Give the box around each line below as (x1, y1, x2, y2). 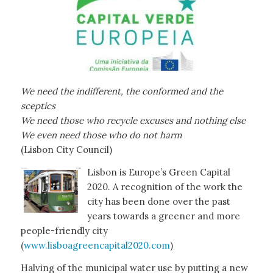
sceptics (20, 100, 55, 112)
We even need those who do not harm (20, 129, 182, 141)
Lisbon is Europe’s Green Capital (87, 166, 230, 179)
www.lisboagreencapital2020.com (23, 239, 170, 252)
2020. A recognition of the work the (87, 181, 243, 193)
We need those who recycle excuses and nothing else (20, 115, 246, 127)
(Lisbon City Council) (20, 144, 112, 156)
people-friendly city (20, 225, 108, 237)
